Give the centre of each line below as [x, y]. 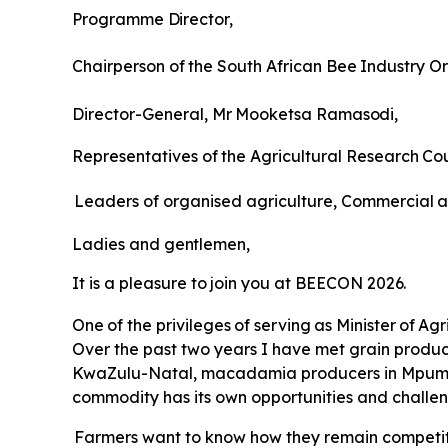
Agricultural [295, 156]
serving [282, 325]
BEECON [329, 283]
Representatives [135, 156]
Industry [393, 66]
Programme [118, 19]
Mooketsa [274, 114]
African [293, 66]
